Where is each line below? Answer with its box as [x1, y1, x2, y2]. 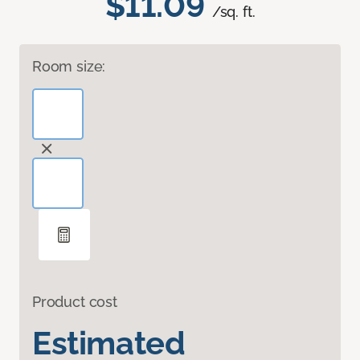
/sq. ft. [211, 3, 256, 21]
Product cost [32, 293, 117, 311]
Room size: [32, 58, 106, 76]
